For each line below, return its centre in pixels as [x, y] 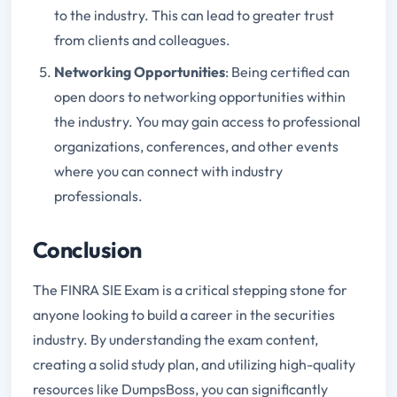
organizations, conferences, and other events [196, 147]
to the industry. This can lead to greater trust [194, 16]
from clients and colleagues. [142, 40]
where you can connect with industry [168, 171]
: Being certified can [288, 72]
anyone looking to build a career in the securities [184, 315]
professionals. [98, 196]
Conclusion [87, 250]
